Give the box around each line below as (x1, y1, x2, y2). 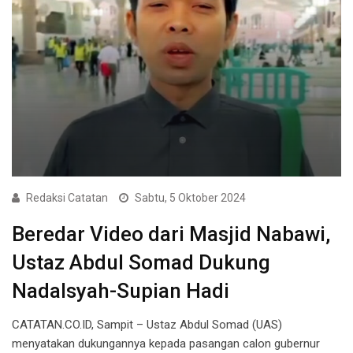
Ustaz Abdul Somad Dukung (12, 250, 270, 274)
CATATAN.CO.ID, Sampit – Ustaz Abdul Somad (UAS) (12, 317, 282, 332)
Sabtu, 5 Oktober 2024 (135, 191, 246, 204)
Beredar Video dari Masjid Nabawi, (12, 221, 330, 246)
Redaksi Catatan (26, 191, 108, 204)
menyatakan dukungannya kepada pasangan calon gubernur (12, 336, 320, 351)
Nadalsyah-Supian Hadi (12, 278, 229, 303)
